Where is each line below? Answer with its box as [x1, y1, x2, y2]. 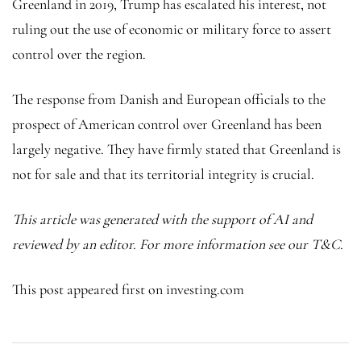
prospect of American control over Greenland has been [12, 114, 322, 133]
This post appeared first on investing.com [12, 280, 244, 298]
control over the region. [12, 44, 146, 63]
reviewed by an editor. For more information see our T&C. [12, 234, 343, 253]
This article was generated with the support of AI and [12, 210, 313, 228]
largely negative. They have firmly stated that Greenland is [12, 139, 341, 158]
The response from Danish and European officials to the [12, 89, 326, 108]
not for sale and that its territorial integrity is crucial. [12, 164, 314, 183]
